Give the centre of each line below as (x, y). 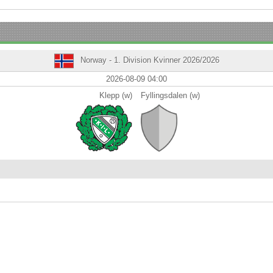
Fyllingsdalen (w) (170, 95)
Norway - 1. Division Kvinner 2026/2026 (148, 60)
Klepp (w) (116, 95)
